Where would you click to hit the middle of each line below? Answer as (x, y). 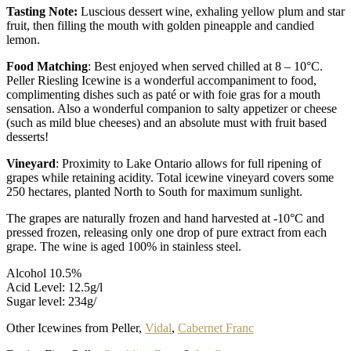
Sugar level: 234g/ (51, 301)
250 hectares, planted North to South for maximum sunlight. (154, 191)
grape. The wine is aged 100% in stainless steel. (124, 246)
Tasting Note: (42, 11)
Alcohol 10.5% (44, 273)
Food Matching (47, 66)
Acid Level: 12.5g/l (54, 287)
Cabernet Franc (216, 327)
